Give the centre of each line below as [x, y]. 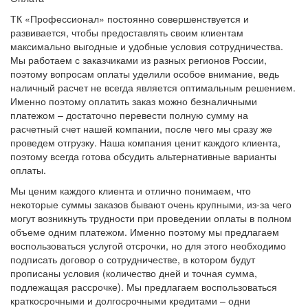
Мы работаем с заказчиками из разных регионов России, [139, 60]
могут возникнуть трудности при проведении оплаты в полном [151, 218]
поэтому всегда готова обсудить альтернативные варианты [143, 156]
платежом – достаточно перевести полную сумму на [129, 115]
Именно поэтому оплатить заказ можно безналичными [134, 101]
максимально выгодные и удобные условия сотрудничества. [147, 46]
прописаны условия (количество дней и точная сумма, [134, 273]
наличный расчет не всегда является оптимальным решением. [153, 88]
